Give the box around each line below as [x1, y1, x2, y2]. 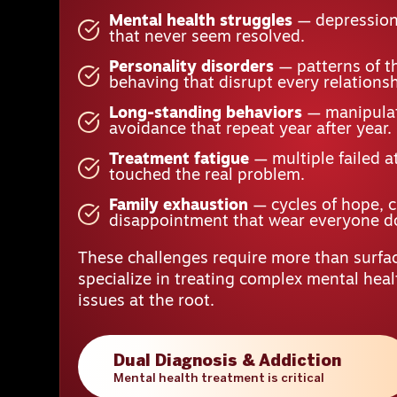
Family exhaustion [109, 197, 249, 214]
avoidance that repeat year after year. [109, 121, 393, 138]
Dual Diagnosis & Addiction [113, 354, 342, 370]
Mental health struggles [109, 12, 293, 30]
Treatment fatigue [109, 151, 250, 168]
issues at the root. [78, 292, 215, 310]
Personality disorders [109, 58, 275, 76]
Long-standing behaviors [109, 105, 303, 122]
